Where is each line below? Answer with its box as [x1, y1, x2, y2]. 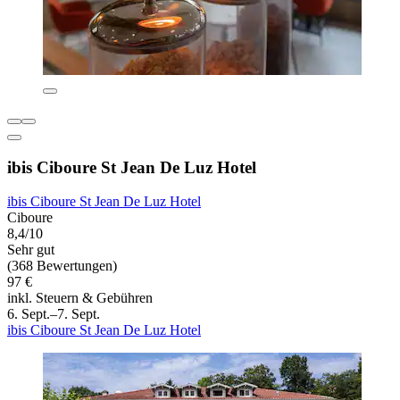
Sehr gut [7, 242, 54, 258]
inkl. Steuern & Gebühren [7, 290, 153, 306]
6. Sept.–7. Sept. [7, 306, 100, 322]
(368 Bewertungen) [7, 258, 117, 274]
